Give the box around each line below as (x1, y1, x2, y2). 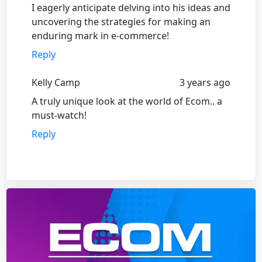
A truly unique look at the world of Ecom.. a (32, 94, 222, 108)
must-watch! (32, 108, 87, 122)
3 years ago (180, 75, 230, 89)
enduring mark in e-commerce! (32, 29, 169, 42)
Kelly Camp (32, 75, 80, 89)
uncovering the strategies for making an (32, 15, 211, 28)
